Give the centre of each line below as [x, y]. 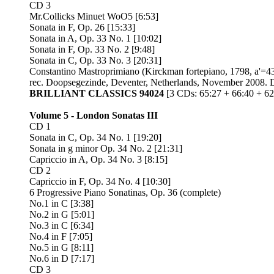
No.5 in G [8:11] [61, 247]
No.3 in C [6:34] [61, 225]
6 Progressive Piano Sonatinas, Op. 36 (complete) [125, 192]
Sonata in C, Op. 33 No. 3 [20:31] [95, 60]
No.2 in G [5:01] [62, 214]
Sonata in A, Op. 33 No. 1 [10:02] [95, 38]
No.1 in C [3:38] [61, 203]
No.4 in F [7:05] [61, 236]
